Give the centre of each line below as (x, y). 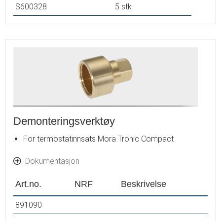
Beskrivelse (144, 184)
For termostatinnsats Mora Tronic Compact (98, 139)
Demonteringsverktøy (64, 121)
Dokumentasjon (52, 161)
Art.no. (28, 184)
